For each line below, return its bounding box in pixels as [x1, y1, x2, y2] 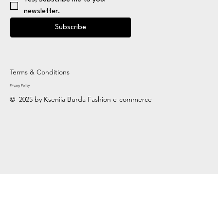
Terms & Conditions [10, 67, 70, 76]
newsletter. [24, 7, 60, 15]
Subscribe [54, 23, 86, 31]
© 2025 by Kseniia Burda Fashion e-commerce [10, 94, 154, 104]
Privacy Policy [10, 83, 30, 88]
